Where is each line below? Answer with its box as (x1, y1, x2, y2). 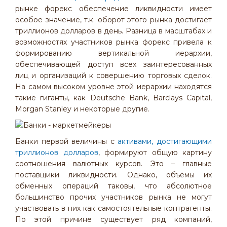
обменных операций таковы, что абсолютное (15, 181, 212, 191)
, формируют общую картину (98, 148, 212, 157)
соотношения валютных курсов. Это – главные (15, 159, 212, 168)
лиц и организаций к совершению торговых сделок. (15, 71, 212, 80)
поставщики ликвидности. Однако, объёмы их (15, 170, 212, 179)
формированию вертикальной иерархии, (15, 49, 212, 58)
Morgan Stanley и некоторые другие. (15, 104, 149, 113)
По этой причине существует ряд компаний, (15, 215, 212, 224)
